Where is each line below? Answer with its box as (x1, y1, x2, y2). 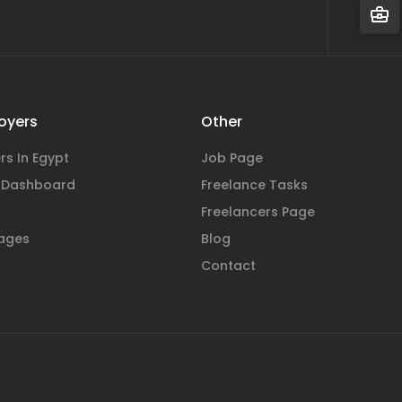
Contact (201, 257, 256, 275)
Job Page (201, 149, 263, 167)
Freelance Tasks (201, 176, 308, 194)
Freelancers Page (201, 203, 315, 221)
